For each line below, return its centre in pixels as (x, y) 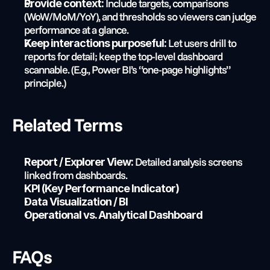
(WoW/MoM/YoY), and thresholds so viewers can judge (140, 17)
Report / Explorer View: (79, 162)
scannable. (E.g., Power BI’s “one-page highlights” (127, 70)
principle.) (45, 83)
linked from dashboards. (76, 175)
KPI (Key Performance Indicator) (102, 188)
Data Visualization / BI (76, 202)
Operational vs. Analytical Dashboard (113, 215)
